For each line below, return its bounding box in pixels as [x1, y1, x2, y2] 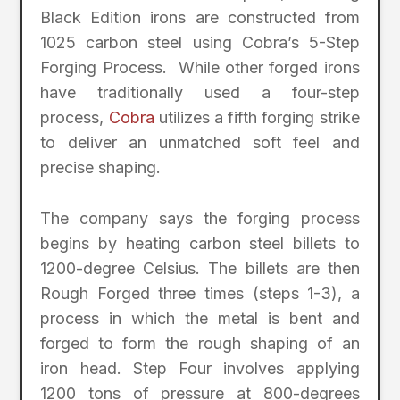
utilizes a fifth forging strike [154, 107, 360, 127]
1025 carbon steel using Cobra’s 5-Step [40, 32, 360, 52]
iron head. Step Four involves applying [40, 358, 360, 378]
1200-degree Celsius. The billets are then [40, 258, 360, 278]
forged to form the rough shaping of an [40, 333, 360, 353]
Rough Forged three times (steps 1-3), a [40, 283, 360, 303]
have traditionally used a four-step [40, 82, 360, 102]
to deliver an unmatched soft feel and [40, 132, 360, 152]
